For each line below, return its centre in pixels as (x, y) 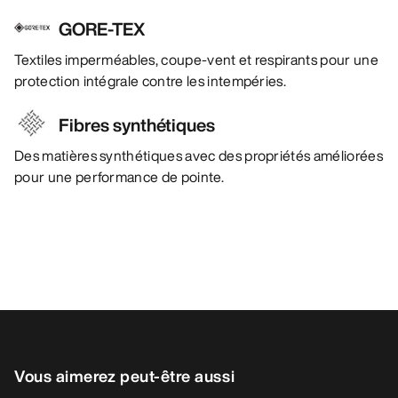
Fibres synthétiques (137, 125)
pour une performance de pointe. (119, 177)
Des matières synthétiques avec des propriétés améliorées (199, 156)
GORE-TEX (102, 29)
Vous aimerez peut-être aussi (125, 376)
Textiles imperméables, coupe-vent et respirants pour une (196, 60)
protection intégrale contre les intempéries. (151, 81)
